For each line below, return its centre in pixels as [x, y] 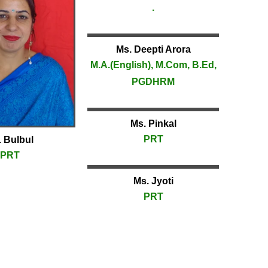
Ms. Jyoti [153, 181]
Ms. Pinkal [153, 124]
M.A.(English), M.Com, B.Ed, [153, 65]
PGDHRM [153, 82]
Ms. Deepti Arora [153, 50]
